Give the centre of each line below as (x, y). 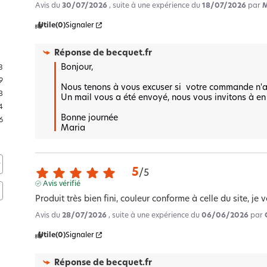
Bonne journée (91, 118)
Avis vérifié (61, 184)
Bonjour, (80, 67)
